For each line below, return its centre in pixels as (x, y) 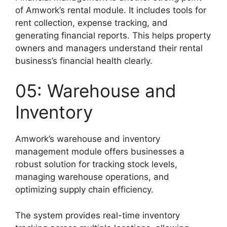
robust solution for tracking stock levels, (96, 164)
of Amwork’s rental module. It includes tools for (111, 10)
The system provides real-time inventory (98, 215)
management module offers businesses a (100, 152)
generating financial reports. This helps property (113, 35)
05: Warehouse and (96, 91)
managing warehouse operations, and (92, 177)
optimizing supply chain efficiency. (84, 190)
